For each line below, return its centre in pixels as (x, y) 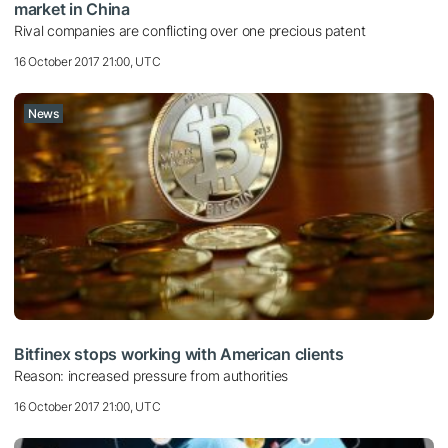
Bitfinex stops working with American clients (179, 354)
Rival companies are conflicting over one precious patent (190, 31)
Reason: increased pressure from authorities (151, 376)
